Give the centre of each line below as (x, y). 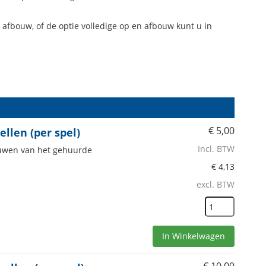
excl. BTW (216, 184)
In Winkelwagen (194, 236)
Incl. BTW (216, 149)
